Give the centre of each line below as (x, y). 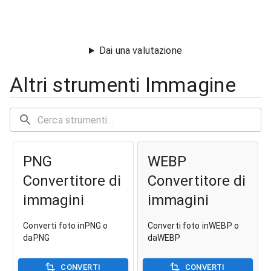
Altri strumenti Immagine (123, 85)
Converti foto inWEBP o (193, 226)
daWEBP (164, 238)
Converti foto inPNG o (66, 226)
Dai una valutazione (141, 51)
